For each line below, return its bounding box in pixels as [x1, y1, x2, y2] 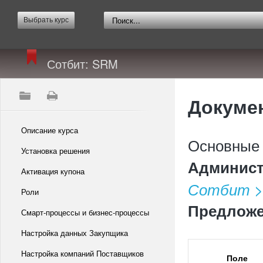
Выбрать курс [23, 16, 69, 24]
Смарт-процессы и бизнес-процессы [21, 207, 149, 218]
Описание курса [21, 124, 78, 136]
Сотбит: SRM [47, 55, 118, 72]
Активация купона [21, 166, 85, 177]
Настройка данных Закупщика [21, 227, 128, 238]
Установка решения [21, 145, 90, 156]
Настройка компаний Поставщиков [21, 248, 144, 259]
